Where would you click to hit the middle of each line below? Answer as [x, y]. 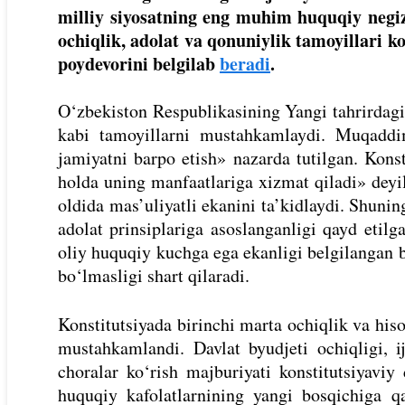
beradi [245, 63]
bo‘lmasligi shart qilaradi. [157, 276]
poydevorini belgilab [139, 63]
